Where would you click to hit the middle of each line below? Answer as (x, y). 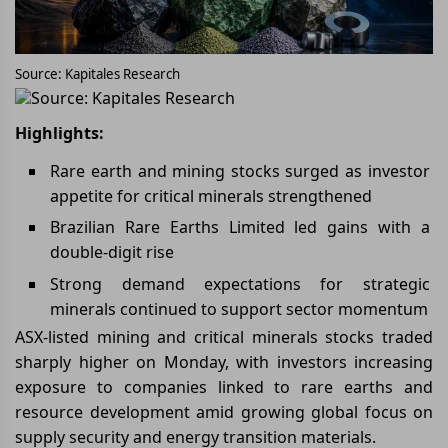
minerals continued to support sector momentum (239, 308)
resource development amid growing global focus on (224, 411)
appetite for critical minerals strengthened (211, 195)
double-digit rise (112, 252)
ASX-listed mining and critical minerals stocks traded (224, 336)
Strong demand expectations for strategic (240, 283)
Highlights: (59, 132)
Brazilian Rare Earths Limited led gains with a (240, 227)
